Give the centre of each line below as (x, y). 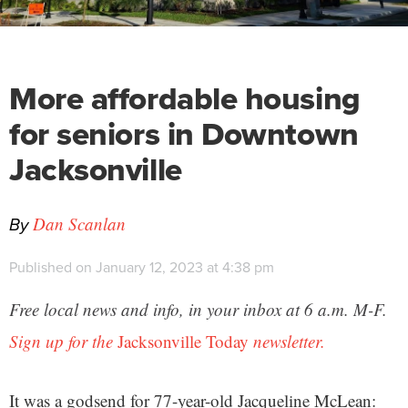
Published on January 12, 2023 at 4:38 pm (142, 268)
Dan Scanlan (79, 224)
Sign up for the (63, 342)
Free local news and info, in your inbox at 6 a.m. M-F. (198, 310)
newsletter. (287, 342)
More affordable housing (185, 99)
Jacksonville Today (183, 342)
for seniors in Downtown (184, 134)
